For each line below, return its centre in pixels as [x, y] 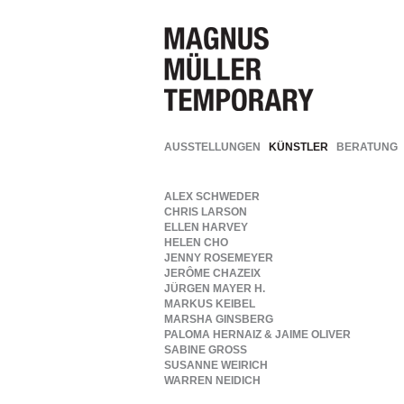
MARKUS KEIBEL [210, 304]
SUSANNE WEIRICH [216, 365]
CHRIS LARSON [206, 212]
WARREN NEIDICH [212, 381]
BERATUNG [367, 147]
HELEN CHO [196, 243]
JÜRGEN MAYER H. [215, 289]
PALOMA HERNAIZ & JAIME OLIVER [257, 335]
